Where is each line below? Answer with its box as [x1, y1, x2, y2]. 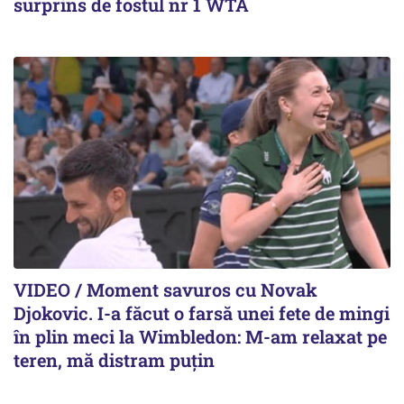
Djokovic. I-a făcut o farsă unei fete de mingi [14, 300, 390, 325]
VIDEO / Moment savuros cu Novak [14, 277, 317, 301]
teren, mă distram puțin [14, 347, 215, 372]
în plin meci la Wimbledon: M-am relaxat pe [14, 324, 387, 348]
